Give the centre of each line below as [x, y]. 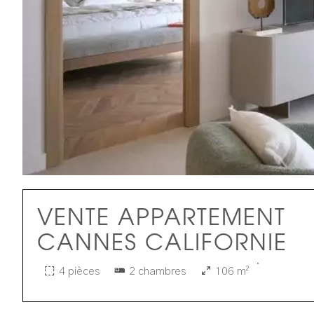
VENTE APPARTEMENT [162, 217]
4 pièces [80, 271]
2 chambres [158, 271]
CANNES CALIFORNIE [162, 242]
